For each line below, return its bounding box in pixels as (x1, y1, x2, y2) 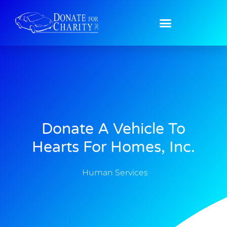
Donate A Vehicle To (42, 119, 185, 138)
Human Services (82, 167, 148, 177)
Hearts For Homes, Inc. (32, 137, 195, 157)
